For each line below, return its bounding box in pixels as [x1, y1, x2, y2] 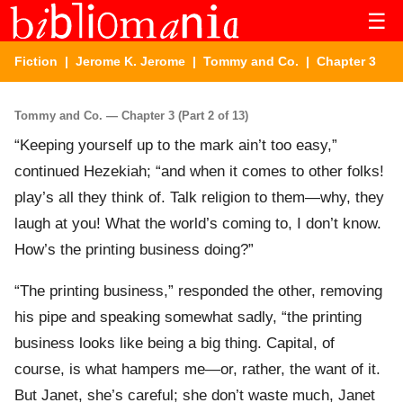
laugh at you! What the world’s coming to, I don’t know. [14, 215, 381, 233]
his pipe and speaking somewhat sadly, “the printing [14, 309, 362, 327]
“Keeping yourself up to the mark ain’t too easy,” [14, 137, 337, 155]
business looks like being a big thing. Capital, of [14, 335, 335, 353]
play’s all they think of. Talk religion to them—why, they [14, 189, 384, 207]
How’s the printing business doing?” [14, 241, 254, 259]
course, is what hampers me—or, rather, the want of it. [14, 361, 381, 379]
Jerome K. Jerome [76, 54, 185, 68]
